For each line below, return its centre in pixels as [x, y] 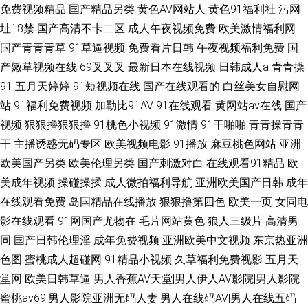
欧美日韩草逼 [58, 279]
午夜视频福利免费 [241, 48]
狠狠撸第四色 [192, 202]
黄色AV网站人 [172, 9]
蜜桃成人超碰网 [63, 260]
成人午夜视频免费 [172, 29]
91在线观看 [184, 106]
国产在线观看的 [181, 86]
